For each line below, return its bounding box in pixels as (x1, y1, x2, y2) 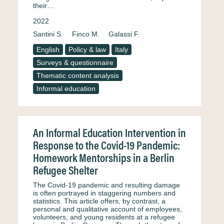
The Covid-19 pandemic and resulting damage (33, 181, 180, 189)
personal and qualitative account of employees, (33, 205, 182, 213)
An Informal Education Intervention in (33, 124, 186, 140)
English (36, 45, 59, 53)
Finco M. (72, 30, 99, 38)
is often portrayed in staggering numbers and (33, 189, 175, 197)
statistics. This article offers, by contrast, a (33, 197, 165, 205)
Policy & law (68, 45, 106, 53)
